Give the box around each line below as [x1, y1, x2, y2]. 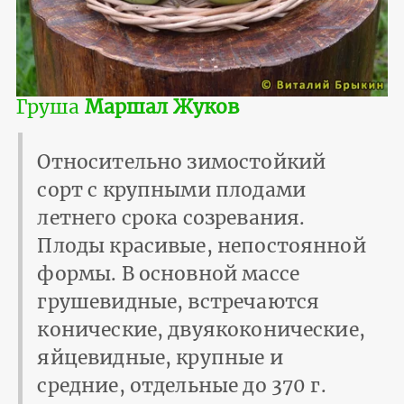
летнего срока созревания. [37, 206, 306, 231]
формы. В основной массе [37, 262, 299, 287]
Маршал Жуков [84, 95, 240, 120]
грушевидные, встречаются [37, 289, 320, 315]
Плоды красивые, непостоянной [37, 234, 366, 259]
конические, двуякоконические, [37, 317, 365, 343]
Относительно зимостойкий [37, 150, 326, 175]
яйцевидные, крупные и [37, 345, 283, 371]
